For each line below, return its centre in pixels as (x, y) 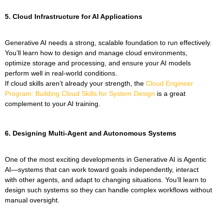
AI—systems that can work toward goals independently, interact (102, 170)
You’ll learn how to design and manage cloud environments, (96, 53)
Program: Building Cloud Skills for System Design (80, 93)
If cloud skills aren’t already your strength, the (74, 83)
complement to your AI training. (53, 103)
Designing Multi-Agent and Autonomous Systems (94, 133)
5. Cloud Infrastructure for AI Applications (74, 16)
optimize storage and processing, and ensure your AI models (98, 63)
